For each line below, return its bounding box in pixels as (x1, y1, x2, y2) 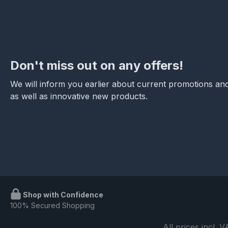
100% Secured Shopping (10, 201, 95, 210)
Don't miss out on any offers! (10, 58, 183, 73)
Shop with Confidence (21, 190, 103, 199)
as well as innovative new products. (10, 91, 148, 102)
